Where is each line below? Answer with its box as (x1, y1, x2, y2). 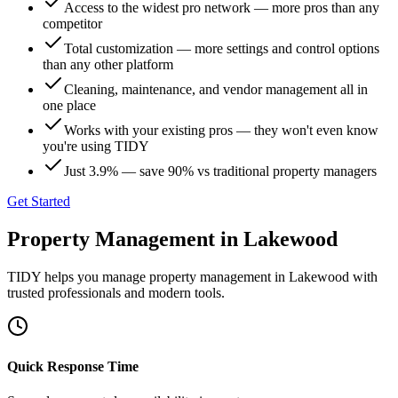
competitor (43, 16, 102, 31)
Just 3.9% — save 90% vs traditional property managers (64, 163, 377, 179)
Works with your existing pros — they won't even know (64, 123, 378, 138)
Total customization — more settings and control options (64, 41, 379, 56)
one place (43, 98, 96, 113)
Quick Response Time (7, 359, 139, 375)
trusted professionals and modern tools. (7, 284, 225, 300)
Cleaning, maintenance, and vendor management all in (64, 82, 368, 97)
